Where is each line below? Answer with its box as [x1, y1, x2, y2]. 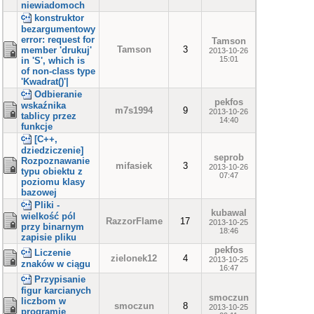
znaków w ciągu [21, 259, 90, 270]
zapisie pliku [21, 232, 76, 243]
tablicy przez [21, 111, 76, 122]
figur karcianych [21, 285, 91, 296]
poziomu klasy [21, 177, 85, 188]
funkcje [21, 121, 53, 132]
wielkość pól [21, 211, 76, 222]
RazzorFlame [105, 216, 163, 226]
